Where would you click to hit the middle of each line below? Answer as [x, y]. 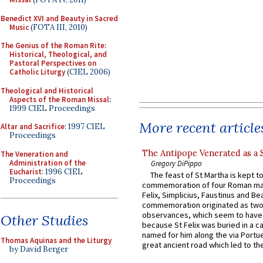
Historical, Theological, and [58, 54]
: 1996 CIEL [62, 171]
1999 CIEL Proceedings [52, 108]
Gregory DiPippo [176, 163]
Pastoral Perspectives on [53, 63]
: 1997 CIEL [85, 127]
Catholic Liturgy [37, 72]
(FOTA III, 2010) [58, 27]
